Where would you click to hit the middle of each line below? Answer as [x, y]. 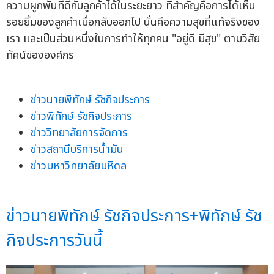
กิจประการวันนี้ [54, 240]
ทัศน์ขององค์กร [40, 55]
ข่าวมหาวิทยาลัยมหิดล [79, 166]
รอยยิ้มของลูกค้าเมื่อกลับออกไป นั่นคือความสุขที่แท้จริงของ [133, 22]
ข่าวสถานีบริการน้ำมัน [77, 149]
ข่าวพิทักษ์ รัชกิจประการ [81, 116]
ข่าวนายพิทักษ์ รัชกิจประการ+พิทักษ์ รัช [134, 216]
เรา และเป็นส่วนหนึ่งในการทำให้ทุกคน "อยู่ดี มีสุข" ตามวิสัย [133, 39]
